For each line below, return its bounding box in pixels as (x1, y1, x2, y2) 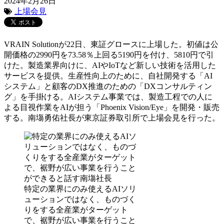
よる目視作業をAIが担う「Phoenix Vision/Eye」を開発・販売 (4, 102, 219, 111)
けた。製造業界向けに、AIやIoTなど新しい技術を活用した (4, 60, 216, 69)
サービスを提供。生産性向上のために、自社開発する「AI (4, 71, 212, 80)
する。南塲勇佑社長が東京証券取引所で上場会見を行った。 (4, 113, 220, 122)
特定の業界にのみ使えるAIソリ (24, 184, 136, 193)
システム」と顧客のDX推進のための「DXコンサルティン (4, 81, 212, 90)
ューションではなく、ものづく (24, 194, 136, 203)
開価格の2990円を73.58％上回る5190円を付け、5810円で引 (4, 50, 214, 59)
